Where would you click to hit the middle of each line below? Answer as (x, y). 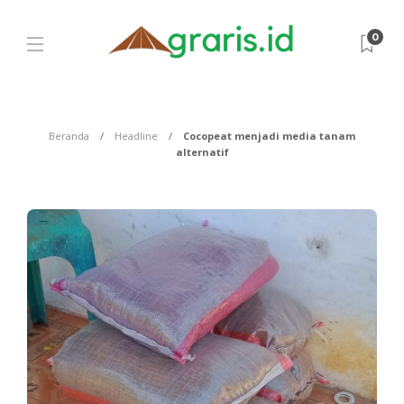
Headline (136, 136)
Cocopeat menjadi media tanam (269, 136)
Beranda (69, 136)
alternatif (202, 152)
